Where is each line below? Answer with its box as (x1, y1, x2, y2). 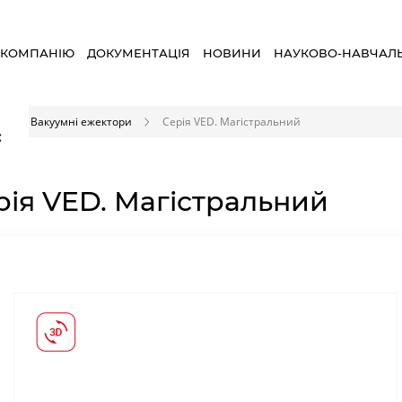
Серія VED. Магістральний (162, 114, 301, 128)
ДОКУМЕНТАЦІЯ (87, 46, 191, 60)
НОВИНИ (203, 46, 262, 60)
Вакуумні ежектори (31, 114, 132, 128)
